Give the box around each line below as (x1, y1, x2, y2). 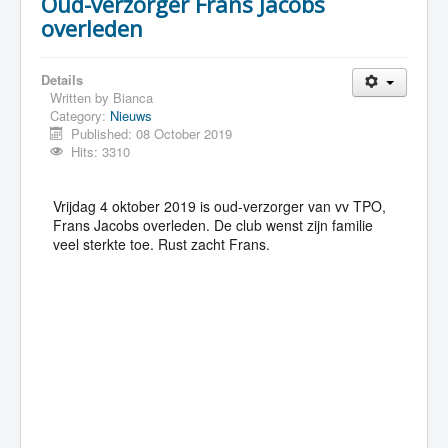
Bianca (113, 88, 153, 107)
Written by (50, 88, 113, 107)
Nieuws (110, 106, 152, 125)
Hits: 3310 (71, 142, 131, 161)
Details (41, 70, 83, 89)
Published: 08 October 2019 (71, 124, 233, 143)
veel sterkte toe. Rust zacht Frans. (53, 234, 270, 254)
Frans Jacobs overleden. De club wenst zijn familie (53, 215, 373, 235)
